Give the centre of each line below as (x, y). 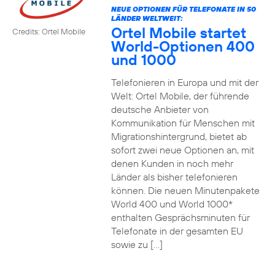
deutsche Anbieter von (160, 109)
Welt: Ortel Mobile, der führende (180, 96)
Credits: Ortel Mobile (49, 31)
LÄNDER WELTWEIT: (147, 18)
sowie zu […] (137, 244)
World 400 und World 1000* (172, 204)
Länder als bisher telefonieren (174, 177)
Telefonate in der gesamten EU (177, 231)
